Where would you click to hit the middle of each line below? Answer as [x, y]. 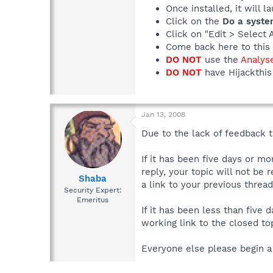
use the [221, 59]
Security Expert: [93, 190]
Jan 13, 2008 [163, 114]
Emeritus [93, 200]
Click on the [194, 21]
